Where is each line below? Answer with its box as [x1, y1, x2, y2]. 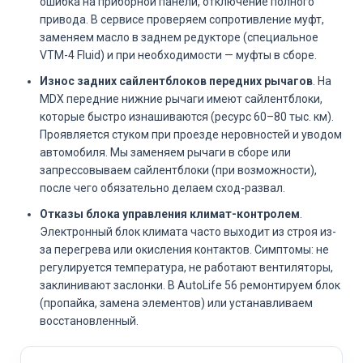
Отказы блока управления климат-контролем [40, 207, 300, 220]
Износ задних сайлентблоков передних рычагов [40, 75, 313, 88]
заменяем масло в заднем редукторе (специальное [40, 31, 318, 44]
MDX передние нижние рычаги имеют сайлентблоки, [40, 92, 322, 105]
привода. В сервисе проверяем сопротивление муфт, [40, 13, 324, 26]
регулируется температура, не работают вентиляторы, [40, 261, 333, 274]
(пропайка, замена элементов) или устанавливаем [40, 297, 313, 310]
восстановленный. [40, 314, 139, 327]
